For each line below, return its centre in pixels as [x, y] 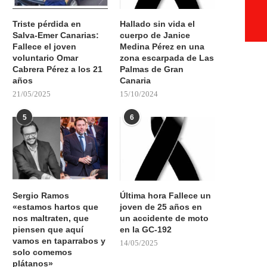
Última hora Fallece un [166, 195]
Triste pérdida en [47, 24]
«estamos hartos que [55, 207]
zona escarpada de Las [167, 58]
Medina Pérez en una [162, 47]
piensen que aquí [48, 229]
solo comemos [42, 252]
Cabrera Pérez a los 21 [58, 69]
